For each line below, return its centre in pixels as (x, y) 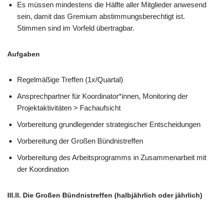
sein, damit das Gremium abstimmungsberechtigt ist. (101, 16)
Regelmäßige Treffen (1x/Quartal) (70, 80)
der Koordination (43, 169)
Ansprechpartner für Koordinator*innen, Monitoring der (102, 96)
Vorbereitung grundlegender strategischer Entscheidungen (109, 124)
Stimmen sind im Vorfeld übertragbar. (76, 28)
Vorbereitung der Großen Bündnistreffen (80, 141)
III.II (13, 195)
